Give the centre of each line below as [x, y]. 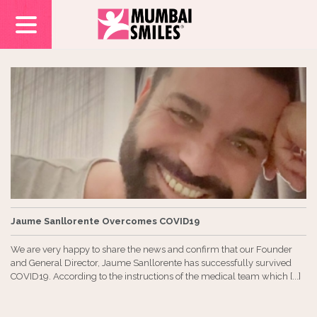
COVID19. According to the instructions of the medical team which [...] [156, 276]
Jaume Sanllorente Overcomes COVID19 [105, 221]
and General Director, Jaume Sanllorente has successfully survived [151, 263]
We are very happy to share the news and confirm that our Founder [151, 249]
